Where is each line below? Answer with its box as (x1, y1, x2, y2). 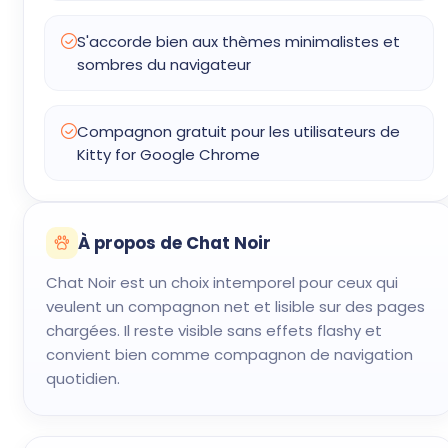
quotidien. (46, 368, 120, 389)
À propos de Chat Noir (78, 231, 271, 255)
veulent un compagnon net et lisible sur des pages (46, 296, 425, 317)
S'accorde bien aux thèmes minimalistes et (77, 31, 400, 52)
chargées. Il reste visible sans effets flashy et (46, 320, 382, 341)
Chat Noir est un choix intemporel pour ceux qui (46, 272, 398, 293)
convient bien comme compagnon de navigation (46, 344, 413, 365)
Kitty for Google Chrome (77, 144, 260, 165)
